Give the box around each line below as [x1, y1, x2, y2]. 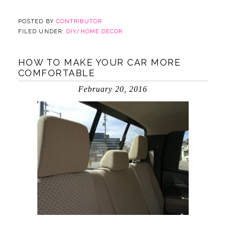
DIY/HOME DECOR [66, 28, 123, 35]
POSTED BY [18, 18, 56, 25]
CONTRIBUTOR [55, 18, 102, 25]
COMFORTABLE [18, 68, 95, 78]
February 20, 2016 [78, 85, 148, 93]
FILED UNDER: [18, 28, 67, 35]
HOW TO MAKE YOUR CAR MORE [18, 57, 181, 68]
